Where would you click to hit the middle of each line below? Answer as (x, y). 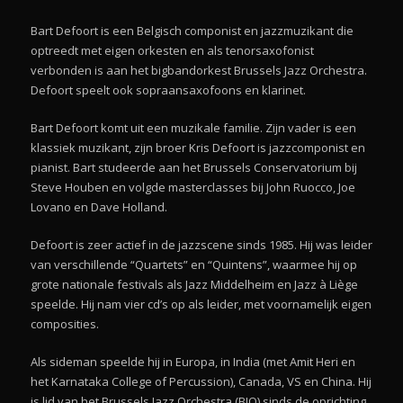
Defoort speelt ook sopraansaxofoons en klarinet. (168, 90)
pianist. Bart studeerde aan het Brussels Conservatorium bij (194, 167)
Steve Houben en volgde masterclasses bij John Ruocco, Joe (193, 187)
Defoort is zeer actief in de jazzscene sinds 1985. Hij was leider (201, 244)
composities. (65, 323)
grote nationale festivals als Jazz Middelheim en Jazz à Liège (194, 284)
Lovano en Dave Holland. (99, 206)
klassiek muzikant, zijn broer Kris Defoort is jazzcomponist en (198, 147)
